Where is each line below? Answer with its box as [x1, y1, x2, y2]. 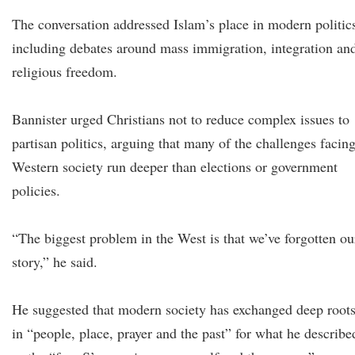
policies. [12, 181, 60, 200]
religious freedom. [12, 62, 117, 81]
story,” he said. [12, 252, 97, 271]
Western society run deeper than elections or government [12, 157, 338, 176]
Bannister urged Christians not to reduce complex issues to [12, 109, 349, 128]
